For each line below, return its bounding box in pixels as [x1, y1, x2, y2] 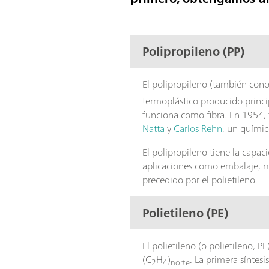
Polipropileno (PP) [142, 40, 245, 62]
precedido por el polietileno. [142, 171, 258, 189]
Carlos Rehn [174, 120, 223, 138]
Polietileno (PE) [142, 202, 229, 223]
